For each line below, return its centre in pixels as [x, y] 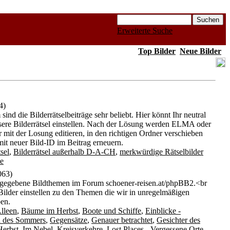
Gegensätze [69, 220]
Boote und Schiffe [112, 211]
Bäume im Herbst [50, 211]
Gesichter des [178, 220]
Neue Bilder [200, 51]
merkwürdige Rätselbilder [161, 152]
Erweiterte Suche [145, 31]
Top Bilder [157, 51]
